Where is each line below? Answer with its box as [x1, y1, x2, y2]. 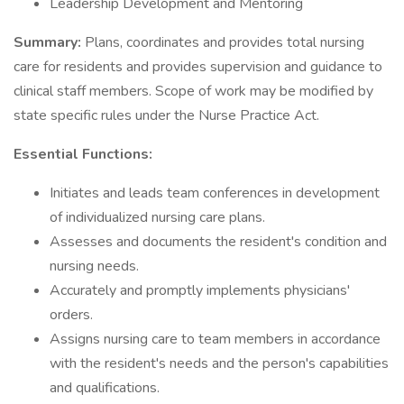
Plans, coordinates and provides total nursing [85, 32, 364, 52]
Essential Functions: [14, 144, 152, 164]
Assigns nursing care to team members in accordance [50, 329, 381, 349]
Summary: [14, 32, 85, 52]
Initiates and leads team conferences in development [50, 183, 380, 203]
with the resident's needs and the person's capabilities [50, 353, 389, 373]
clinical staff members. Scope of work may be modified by [14, 81, 373, 101]
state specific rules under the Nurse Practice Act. [14, 106, 319, 125]
